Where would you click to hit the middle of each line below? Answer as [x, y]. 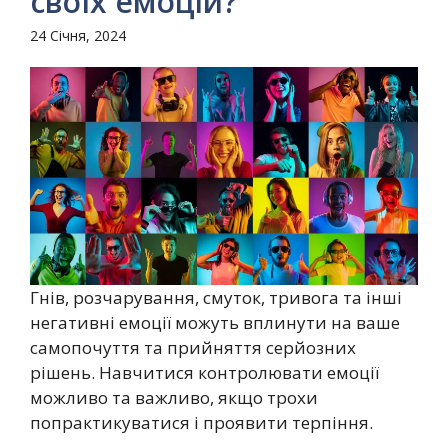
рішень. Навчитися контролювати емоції [204, 373]
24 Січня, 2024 [78, 35]
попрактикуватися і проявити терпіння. [201, 423]
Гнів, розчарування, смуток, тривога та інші [216, 298]
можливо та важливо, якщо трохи [174, 398]
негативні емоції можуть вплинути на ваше [215, 323]
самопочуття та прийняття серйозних [193, 348]
